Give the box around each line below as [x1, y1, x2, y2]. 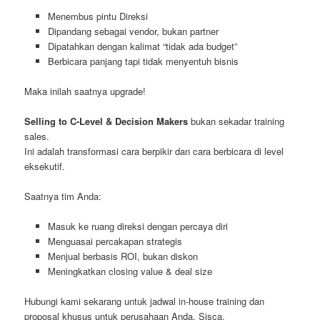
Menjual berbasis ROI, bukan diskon [47, 249, 198, 264]
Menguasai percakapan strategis [47, 234, 182, 249]
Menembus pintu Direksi [47, 9, 148, 23]
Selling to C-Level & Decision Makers [24, 114, 189, 129]
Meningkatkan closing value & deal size [47, 264, 212, 279]
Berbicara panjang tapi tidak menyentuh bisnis [47, 54, 239, 68]
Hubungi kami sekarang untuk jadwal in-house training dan [24, 294, 265, 309]
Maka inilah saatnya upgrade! [24, 84, 146, 98]
